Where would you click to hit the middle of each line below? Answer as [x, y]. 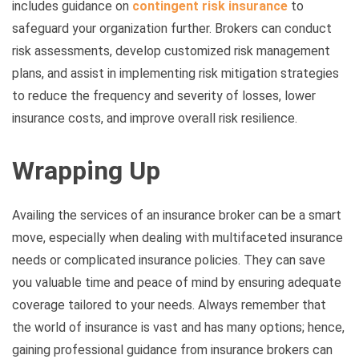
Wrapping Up [86, 171]
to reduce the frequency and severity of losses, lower [164, 95]
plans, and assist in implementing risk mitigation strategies [175, 73]
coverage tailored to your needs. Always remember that [169, 305]
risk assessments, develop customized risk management [171, 50]
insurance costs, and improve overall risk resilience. [155, 118]
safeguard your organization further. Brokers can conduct [172, 28]
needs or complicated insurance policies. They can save [169, 260]
